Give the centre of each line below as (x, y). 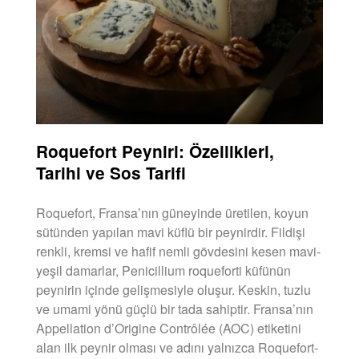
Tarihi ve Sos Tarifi (111, 172)
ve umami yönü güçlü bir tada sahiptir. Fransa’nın (175, 309)
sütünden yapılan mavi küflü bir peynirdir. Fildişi (171, 232)
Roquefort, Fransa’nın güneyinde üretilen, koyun (172, 212)
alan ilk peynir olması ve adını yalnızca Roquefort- (177, 347)
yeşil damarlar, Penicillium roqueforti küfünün (163, 270)
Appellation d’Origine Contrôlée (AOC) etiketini (169, 328)
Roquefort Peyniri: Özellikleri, (155, 151)
